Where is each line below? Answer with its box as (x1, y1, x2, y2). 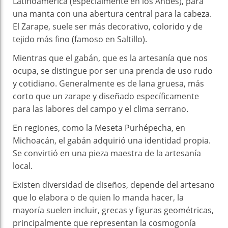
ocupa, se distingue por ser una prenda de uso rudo (13, 65, 213, 76)
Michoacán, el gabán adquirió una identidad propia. (13, 134, 211, 146)
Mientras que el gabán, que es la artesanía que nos (13, 52, 208, 64)
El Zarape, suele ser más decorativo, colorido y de (13, 20, 203, 32)
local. (13, 160, 33, 172)
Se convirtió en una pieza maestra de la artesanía (13, 147, 201, 159)
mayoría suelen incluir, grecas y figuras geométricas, (13, 204, 214, 216)
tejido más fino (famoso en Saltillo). (13, 33, 147, 45)
